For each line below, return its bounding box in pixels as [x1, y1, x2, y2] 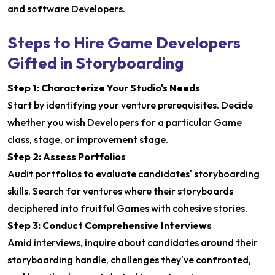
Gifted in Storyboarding [7, 53, 184, 73]
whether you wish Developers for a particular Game [7, 116, 242, 128]
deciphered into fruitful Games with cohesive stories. [7, 202, 247, 214]
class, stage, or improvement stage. [7, 133, 168, 145]
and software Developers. [7, 2, 125, 15]
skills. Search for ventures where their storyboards [7, 185, 233, 197]
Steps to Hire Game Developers [7, 33, 241, 53]
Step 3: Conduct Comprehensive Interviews [7, 219, 212, 231]
